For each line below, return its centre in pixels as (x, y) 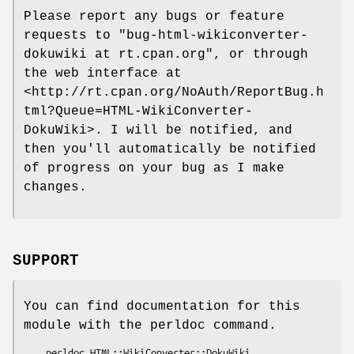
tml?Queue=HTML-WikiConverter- (138, 112)
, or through (261, 55)
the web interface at (103, 74)
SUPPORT (46, 260)
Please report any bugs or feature (154, 17)
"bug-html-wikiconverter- (213, 36)
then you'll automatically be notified (170, 150)
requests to (71, 36)
